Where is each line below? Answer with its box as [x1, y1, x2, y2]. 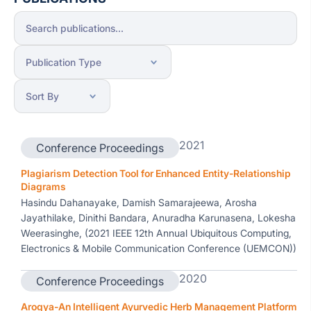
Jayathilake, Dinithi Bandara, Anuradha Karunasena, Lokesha [21, 212, 296, 224]
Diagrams [21, 180, 66, 192]
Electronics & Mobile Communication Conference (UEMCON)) [21, 242, 296, 254]
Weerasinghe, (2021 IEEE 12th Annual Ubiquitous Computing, [21, 227, 292, 239]
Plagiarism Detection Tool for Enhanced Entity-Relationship [21, 167, 291, 179]
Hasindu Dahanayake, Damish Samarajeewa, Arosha [21, 196, 257, 208]
